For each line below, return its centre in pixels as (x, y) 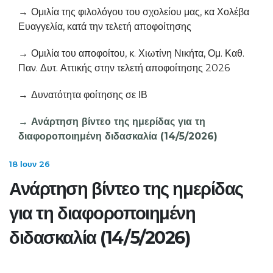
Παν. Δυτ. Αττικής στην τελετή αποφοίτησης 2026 (124, 68)
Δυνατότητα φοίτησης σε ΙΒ (89, 95)
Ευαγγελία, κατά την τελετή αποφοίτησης (105, 27)
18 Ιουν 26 (30, 164)
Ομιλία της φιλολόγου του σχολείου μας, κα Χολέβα (140, 12)
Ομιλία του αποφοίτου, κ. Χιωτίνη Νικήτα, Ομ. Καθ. (138, 53)
